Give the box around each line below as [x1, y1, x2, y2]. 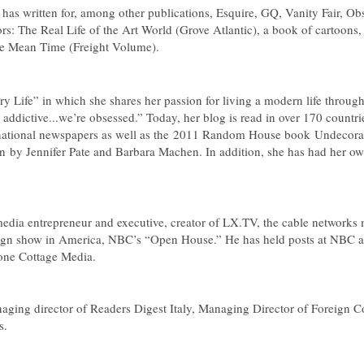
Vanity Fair [285, 4, 340, 20]
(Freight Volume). [66, 38, 159, 54]
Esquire [216, 4, 254, 20]
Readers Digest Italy [90, 300, 192, 316]
